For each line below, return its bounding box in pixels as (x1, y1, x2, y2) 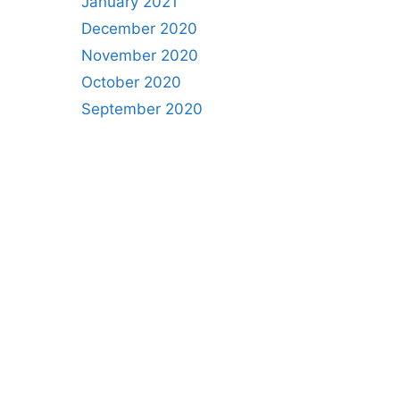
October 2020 (81, 73, 181, 91)
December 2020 (81, 20, 197, 37)
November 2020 (81, 46, 198, 64)
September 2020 (81, 100, 203, 118)
